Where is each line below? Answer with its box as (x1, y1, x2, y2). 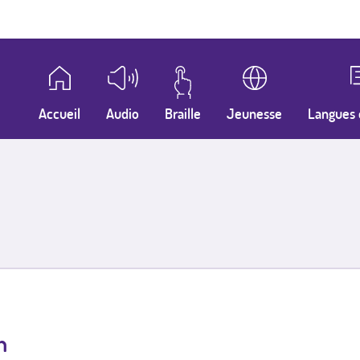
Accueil (39, 104, 81, 123)
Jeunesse (226, 104, 282, 123)
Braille (164, 104, 201, 123)
